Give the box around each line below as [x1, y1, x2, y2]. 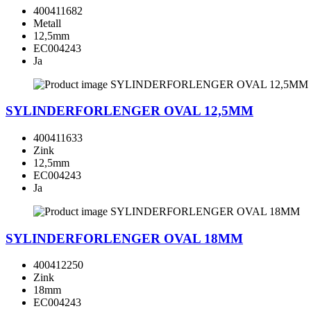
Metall [33, 17, 61, 29]
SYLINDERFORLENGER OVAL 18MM [6, 230, 243, 246]
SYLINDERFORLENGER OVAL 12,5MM [6, 103, 253, 119]
